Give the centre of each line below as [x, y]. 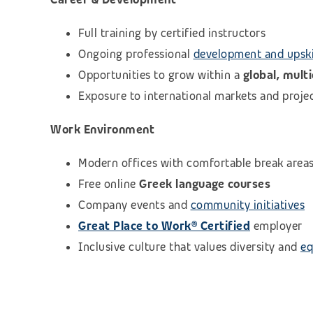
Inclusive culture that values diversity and [189, 247]
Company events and [134, 205]
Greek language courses [205, 184]
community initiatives [247, 205]
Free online [109, 184]
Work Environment [102, 129]
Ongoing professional [136, 54]
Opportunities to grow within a [161, 75]
